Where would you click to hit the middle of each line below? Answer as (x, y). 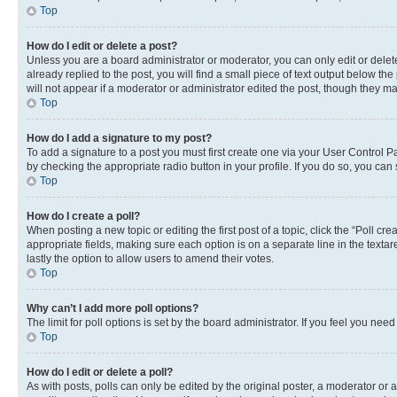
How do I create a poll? (83, 216)
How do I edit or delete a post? (102, 46)
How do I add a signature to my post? (119, 138)
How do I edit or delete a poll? (100, 372)
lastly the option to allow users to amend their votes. (150, 259)
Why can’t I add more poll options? (113, 308)
